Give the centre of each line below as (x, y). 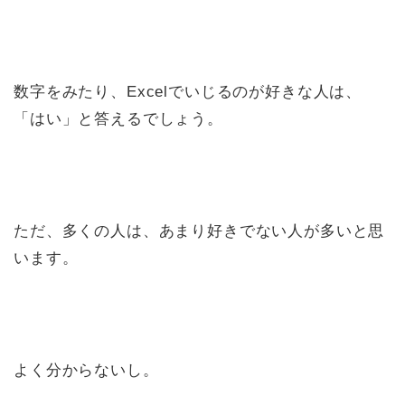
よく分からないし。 (86, 371)
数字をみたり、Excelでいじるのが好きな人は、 (188, 92)
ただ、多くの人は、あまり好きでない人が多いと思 (199, 231)
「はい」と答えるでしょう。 (118, 119)
